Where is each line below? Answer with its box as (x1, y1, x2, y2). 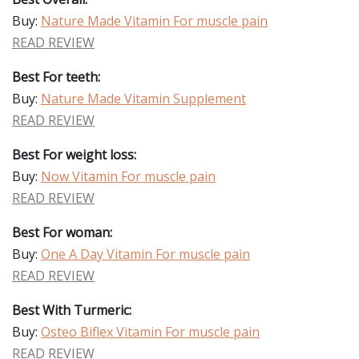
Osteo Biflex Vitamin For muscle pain (41, 323, 260, 341)
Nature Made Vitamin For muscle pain (41, 12, 268, 30)
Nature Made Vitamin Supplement (41, 90, 246, 107)
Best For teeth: (12, 68, 100, 86)
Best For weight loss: (12, 146, 136, 163)
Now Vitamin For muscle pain (41, 167, 216, 185)
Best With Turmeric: (12, 301, 131, 319)
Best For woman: (12, 224, 112, 241)
